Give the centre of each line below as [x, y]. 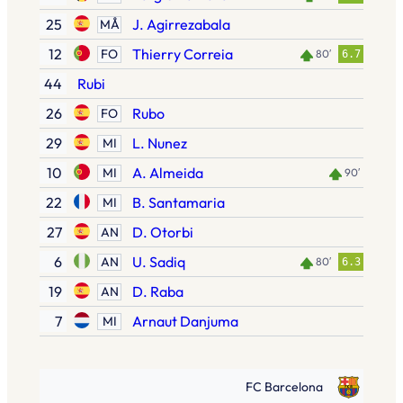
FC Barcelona [284, 387]
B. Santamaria [179, 202]
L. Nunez [160, 143]
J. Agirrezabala [181, 24]
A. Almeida [168, 173]
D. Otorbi [163, 232]
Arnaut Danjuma [185, 321]
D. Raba [158, 291]
